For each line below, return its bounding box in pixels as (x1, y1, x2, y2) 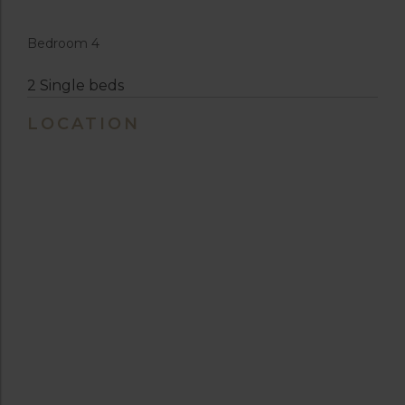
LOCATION (27, 113, 140, 134)
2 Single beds (27, 76, 124, 94)
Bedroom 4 (27, 34, 99, 52)
